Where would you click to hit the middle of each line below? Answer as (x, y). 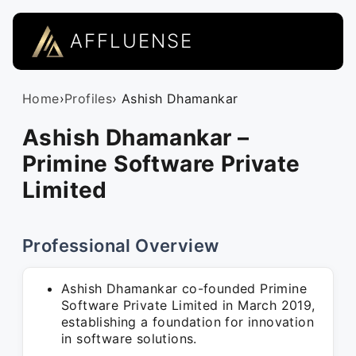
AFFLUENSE (132, 41)
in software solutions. (129, 339)
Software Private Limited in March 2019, (188, 305)
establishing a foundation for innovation (188, 322)
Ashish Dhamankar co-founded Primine (184, 288)
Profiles (89, 99)
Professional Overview (121, 246)
